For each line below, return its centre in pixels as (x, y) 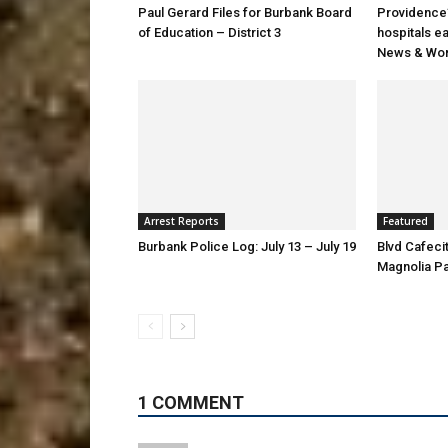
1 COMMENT (191, 403)
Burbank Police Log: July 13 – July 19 (247, 247)
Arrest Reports (181, 221)
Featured (405, 221)
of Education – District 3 (211, 33)
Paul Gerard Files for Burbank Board (245, 13)
